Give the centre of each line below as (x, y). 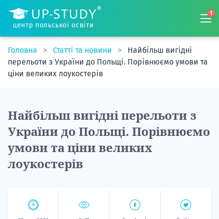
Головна (23, 50)
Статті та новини (83, 50)
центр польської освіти (53, 25)
